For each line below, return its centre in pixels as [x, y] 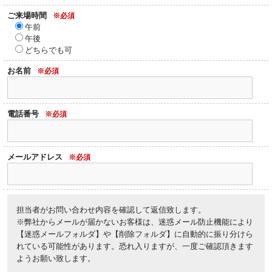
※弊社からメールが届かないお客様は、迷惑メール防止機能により [135, 222]
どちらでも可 [49, 50]
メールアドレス [35, 157]
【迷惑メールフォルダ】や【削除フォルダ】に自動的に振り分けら [135, 234]
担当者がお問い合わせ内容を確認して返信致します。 [111, 210]
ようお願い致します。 [56, 258]
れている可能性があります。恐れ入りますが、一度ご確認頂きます [135, 246]
